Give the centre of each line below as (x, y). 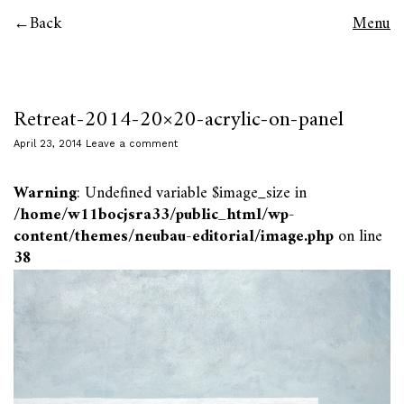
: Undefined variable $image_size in (192, 193)
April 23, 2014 (48, 144)
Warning (45, 193)
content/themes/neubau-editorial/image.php (174, 237)
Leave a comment (132, 144)
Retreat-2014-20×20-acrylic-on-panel (179, 120)
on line (358, 237)
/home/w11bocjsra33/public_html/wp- (154, 215)
